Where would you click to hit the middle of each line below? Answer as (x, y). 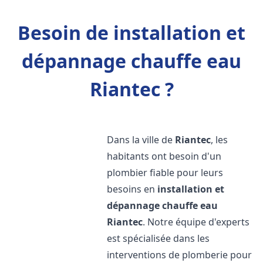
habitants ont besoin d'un (164, 156)
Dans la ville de (141, 140)
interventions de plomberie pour (180, 255)
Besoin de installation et (131, 33)
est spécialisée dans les (159, 238)
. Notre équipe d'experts (196, 222)
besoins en (132, 189)
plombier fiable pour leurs (165, 173)
